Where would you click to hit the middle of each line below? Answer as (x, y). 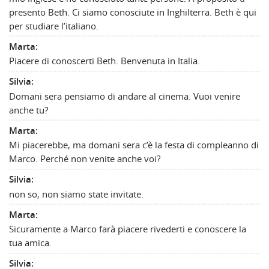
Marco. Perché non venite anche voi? (85, 159)
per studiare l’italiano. (54, 26)
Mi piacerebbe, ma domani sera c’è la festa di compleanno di (134, 145)
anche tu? (29, 110)
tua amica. (30, 243)
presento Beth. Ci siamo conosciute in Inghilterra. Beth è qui (133, 12)
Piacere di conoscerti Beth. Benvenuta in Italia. (104, 61)
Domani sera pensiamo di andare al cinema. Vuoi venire (125, 96)
